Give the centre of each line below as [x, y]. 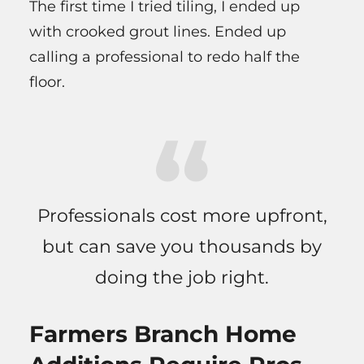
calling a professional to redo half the [165, 56]
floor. [47, 82]
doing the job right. [182, 277]
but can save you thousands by [182, 246]
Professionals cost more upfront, [182, 215]
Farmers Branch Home [163, 334]
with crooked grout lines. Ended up [158, 31]
